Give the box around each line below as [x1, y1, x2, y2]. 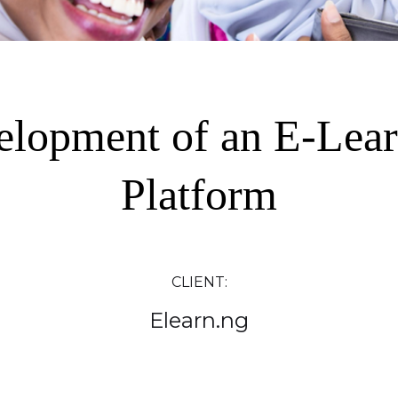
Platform [121, 170, 277, 219]
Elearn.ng [149, 307, 249, 333]
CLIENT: [171, 274, 227, 291]
